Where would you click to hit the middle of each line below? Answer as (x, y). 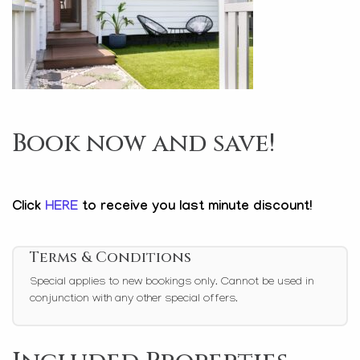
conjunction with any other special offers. (134, 300)
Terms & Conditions (110, 258)
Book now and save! (143, 143)
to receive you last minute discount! (197, 208)
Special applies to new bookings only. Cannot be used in (172, 283)
